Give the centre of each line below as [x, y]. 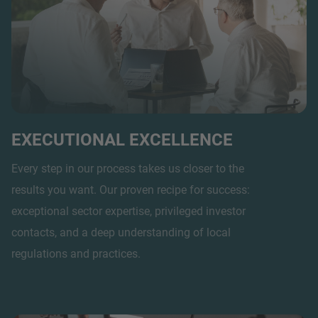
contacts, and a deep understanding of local [121, 232]
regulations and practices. [76, 253]
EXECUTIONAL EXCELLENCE [122, 139]
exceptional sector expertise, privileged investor [128, 211]
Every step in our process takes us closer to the [128, 168]
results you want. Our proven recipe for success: [131, 190]
